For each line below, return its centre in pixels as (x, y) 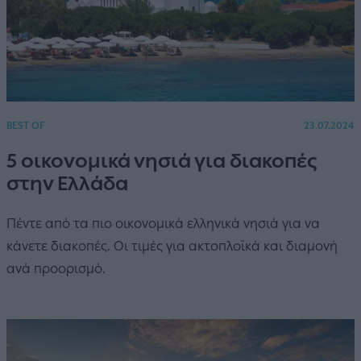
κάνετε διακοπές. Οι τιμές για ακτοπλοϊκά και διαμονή (172, 247)
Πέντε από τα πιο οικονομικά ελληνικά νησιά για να (163, 224)
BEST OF (26, 126)
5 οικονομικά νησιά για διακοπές (162, 161)
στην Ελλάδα (67, 184)
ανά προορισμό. (56, 269)
